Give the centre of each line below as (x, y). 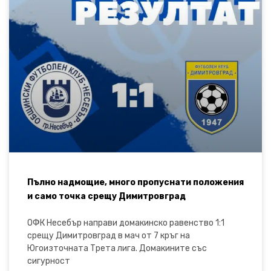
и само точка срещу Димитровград (106, 196)
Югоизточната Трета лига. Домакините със (117, 248)
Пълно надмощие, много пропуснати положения (135, 182)
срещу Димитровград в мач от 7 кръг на (109, 235)
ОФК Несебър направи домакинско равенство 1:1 (126, 223)
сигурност (49, 261)
